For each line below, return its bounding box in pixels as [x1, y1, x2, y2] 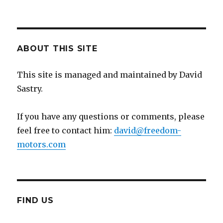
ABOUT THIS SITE [17, 44, 98, 54]
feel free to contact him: [17, 125, 114, 136]
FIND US [17, 196, 54, 206]
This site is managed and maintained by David [17, 70, 203, 80]
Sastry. [17, 84, 43, 94]
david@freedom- [114, 125, 182, 136]
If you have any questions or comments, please [17, 111, 205, 122]
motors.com [17, 139, 66, 150]
